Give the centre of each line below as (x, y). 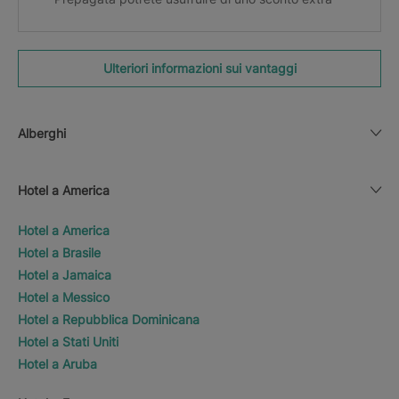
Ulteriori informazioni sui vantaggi (199, 68)
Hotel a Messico (64, 297)
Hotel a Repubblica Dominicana (109, 319)
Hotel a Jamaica (65, 274)
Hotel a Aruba (57, 363)
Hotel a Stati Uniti (68, 341)
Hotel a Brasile (59, 252)
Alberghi (42, 133)
